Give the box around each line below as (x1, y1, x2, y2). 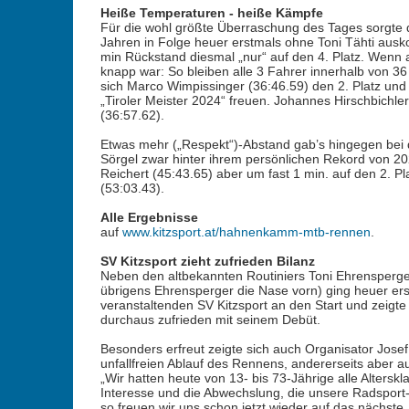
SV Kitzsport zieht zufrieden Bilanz (100, 254, 315, 268)
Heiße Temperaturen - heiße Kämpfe (100, 5, 323, 20)
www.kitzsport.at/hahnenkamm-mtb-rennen (121, 225, 371, 239)
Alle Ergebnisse (100, 210, 198, 225)
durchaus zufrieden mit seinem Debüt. (100, 312, 320, 327)
